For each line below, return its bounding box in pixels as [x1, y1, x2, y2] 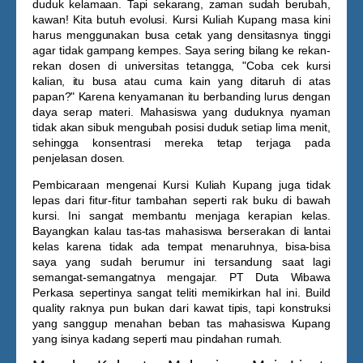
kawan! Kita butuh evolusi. [32, 13, 173, 26]
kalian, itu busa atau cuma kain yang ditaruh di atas [32, 75, 331, 88]
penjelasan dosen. [32, 152, 126, 164]
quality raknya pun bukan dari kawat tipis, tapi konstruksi [32, 301, 331, 314]
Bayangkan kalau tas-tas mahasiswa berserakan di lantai [32, 224, 331, 237]
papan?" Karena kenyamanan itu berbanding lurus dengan [32, 90, 331, 103]
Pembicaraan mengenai [32, 178, 164, 191]
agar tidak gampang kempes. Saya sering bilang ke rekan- [32, 44, 331, 57]
